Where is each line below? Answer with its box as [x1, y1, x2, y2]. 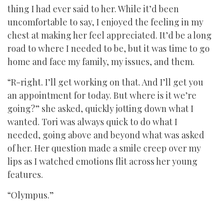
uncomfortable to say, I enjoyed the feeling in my [7, 16, 203, 28]
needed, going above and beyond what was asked [7, 129, 204, 141]
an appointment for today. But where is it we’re [7, 89, 197, 101]
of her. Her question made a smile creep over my [7, 142, 201, 154]
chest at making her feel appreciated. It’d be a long [7, 29, 212, 41]
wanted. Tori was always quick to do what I [7, 116, 177, 128]
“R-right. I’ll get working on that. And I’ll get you [7, 76, 203, 88]
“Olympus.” [7, 189, 56, 201]
